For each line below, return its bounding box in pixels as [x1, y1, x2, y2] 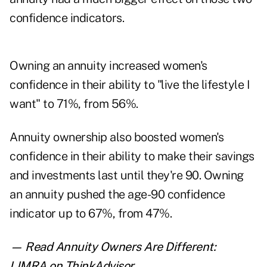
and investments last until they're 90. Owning [10, 168, 244, 183]
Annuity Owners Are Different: [55, 240, 216, 254]
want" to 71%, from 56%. [10, 97, 138, 111]
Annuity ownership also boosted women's [10, 130, 223, 145]
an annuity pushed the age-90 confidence [10, 187, 225, 202]
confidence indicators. [10, 11, 124, 26]
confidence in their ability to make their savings [10, 149, 254, 164]
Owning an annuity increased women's [10, 58, 207, 73]
